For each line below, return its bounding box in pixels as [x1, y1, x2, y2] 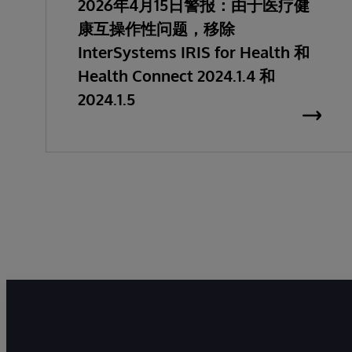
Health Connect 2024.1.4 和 [78, 65, 275, 86]
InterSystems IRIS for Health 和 [78, 42, 310, 62]
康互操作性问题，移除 [78, 18, 235, 38]
